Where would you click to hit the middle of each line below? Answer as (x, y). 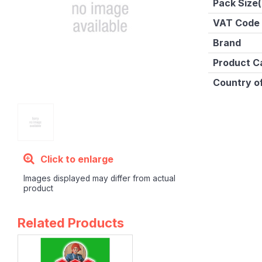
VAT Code (236, 23)
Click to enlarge (77, 159)
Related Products (71, 223)
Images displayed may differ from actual (99, 178)
